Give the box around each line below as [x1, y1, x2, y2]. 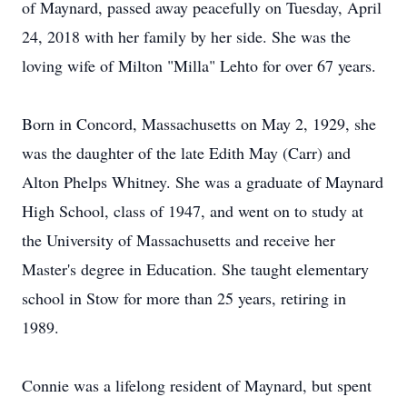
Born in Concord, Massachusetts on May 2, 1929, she [22, 113, 376, 134]
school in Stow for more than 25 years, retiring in [22, 287, 346, 309]
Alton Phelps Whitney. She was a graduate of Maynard [22, 171, 383, 193]
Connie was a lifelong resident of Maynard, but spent [22, 374, 372, 396]
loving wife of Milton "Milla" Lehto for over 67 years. [22, 55, 376, 76]
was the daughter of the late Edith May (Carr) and [22, 142, 351, 164]
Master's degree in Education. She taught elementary [22, 258, 369, 280]
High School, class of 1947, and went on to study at [22, 200, 363, 222]
